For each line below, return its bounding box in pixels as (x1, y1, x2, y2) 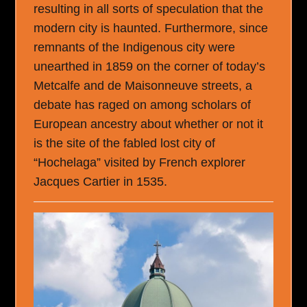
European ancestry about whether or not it (34, 117, 264, 132)
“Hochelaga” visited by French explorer (34, 156, 246, 170)
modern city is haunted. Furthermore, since (34, 21, 269, 36)
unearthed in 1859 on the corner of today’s (34, 60, 266, 74)
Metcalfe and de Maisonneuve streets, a (34, 79, 253, 93)
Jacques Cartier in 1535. (34, 175, 168, 189)
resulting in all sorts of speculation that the (34, 2, 264, 16)
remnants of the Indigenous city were (34, 40, 236, 55)
